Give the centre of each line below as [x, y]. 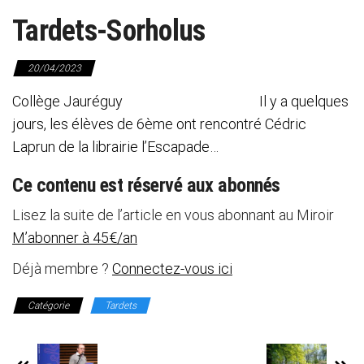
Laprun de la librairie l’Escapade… [115, 146]
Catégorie [48, 305]
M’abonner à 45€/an [75, 237]
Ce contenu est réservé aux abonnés [146, 185]
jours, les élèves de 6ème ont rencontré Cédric [159, 123]
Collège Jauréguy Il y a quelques [180, 101]
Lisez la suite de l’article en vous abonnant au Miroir [173, 214]
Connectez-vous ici [172, 268]
